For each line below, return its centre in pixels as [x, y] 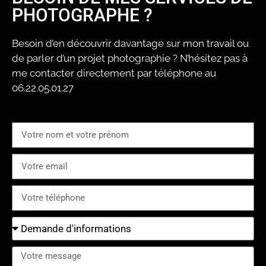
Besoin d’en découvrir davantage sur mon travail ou [130, 43]
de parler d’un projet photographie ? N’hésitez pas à [130, 58]
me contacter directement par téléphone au [114, 73]
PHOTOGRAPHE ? [82, 15]
